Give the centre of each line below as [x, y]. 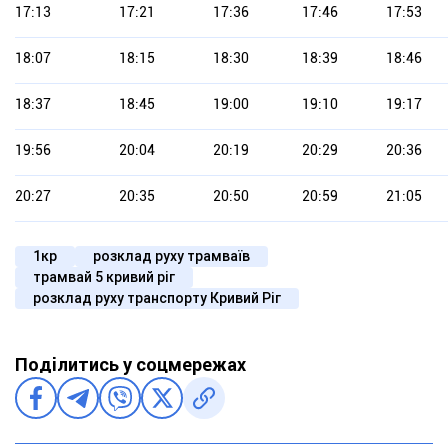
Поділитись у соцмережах [130, 365]
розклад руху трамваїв [171, 256]
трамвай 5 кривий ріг [104, 277]
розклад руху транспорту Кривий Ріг [157, 298]
